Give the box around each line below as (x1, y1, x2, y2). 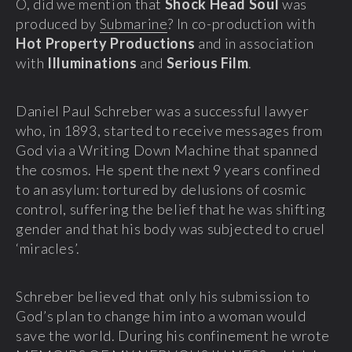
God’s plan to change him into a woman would (16, 306, 306, 324)
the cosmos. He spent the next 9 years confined (16, 160, 321, 178)
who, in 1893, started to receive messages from (16, 121, 323, 139)
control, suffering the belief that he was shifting (16, 200, 327, 218)
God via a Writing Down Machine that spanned (16, 141, 318, 159)
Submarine (99, 14, 168, 32)
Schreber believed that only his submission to (16, 287, 310, 305)
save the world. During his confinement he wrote (16, 326, 331, 344)
